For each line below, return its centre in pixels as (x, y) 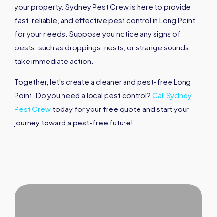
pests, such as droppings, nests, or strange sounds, (103, 47)
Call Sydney (172, 95)
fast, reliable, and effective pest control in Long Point (105, 20)
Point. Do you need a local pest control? (83, 95)
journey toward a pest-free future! (74, 123)
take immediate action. (54, 61)
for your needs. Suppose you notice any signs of (98, 34)
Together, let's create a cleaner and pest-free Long (103, 82)
